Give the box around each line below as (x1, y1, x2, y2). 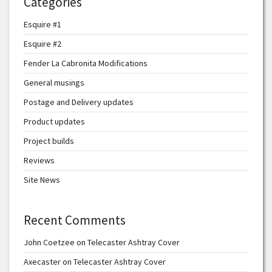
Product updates (24, 116, 85, 127)
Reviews (24, 155, 55, 166)
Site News (24, 174, 60, 186)
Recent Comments (24, 212, 126, 229)
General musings (24, 77, 84, 89)
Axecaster (24, 256, 61, 268)
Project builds (24, 135, 74, 147)
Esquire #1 (24, 19, 61, 30)
